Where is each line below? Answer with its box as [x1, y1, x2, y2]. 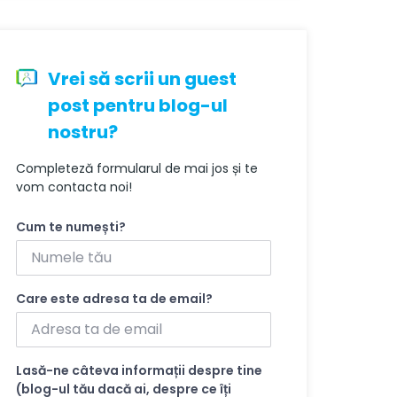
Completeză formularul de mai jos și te [16, 160, 259, 178]
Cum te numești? [16, 218, 127, 237]
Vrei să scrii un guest [48, 66, 237, 92]
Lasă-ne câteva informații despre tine [16, 362, 263, 380]
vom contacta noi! [16, 178, 133, 197]
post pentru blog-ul [48, 93, 229, 119]
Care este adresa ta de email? [16, 290, 214, 308]
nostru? [48, 120, 119, 145]
